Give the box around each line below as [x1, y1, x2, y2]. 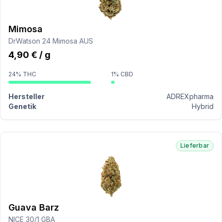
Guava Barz [8, 202, 59, 213]
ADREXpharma [166, 92, 214, 101]
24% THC [8, 70, 36, 78]
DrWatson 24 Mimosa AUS [8, 37, 93, 45]
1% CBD [111, 70, 133, 78]
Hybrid [192, 102, 214, 111]
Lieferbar [180, 142, 209, 149]
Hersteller [8, 92, 45, 101]
